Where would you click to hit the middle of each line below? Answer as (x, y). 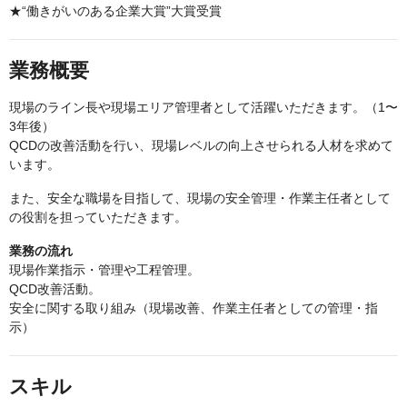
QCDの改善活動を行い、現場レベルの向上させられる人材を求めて (201, 145)
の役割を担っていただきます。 (98, 217)
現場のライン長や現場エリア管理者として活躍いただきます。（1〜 (203, 107)
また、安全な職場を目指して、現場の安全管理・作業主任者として (200, 198)
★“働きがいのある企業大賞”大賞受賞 (115, 11)
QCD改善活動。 (55, 289)
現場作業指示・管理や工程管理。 (104, 270)
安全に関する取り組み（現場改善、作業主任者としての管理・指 (194, 308)
